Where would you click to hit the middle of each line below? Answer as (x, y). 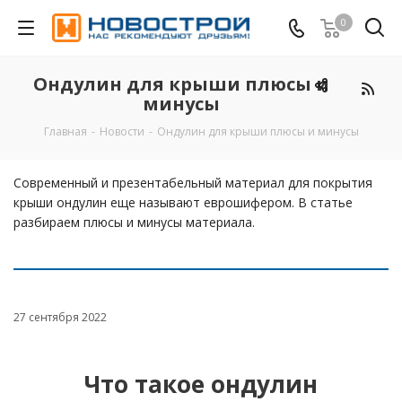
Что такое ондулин (201, 384)
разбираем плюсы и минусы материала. (134, 222)
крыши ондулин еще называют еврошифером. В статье (183, 202)
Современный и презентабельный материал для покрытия (193, 183)
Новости (122, 131)
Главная (65, 131)
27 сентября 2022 (60, 317)
